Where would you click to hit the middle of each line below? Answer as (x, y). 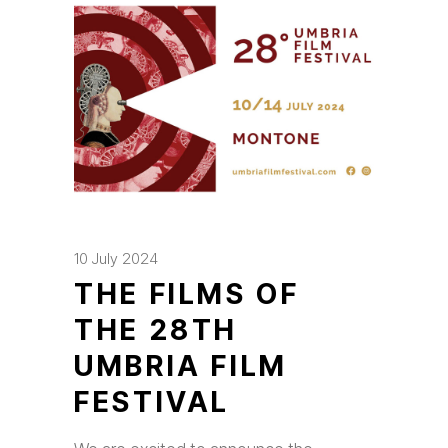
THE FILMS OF (187, 294)
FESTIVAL (152, 402)
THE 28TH (156, 330)
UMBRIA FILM (181, 366)
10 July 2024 (116, 258)
